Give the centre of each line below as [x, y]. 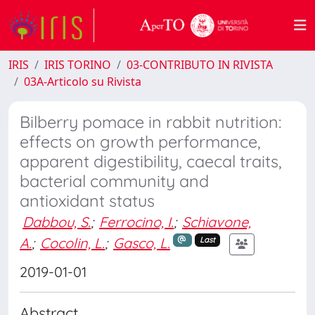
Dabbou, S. [57, 222]
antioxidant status [87, 201]
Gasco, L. [142, 243]
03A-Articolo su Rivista [83, 82]
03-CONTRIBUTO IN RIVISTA [200, 65]
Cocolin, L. [72, 243]
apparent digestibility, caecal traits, [151, 161]
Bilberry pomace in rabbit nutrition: [150, 122]
